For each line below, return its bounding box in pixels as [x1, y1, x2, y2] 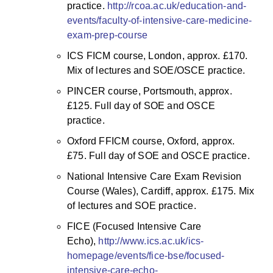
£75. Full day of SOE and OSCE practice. [67, 150, 250, 161]
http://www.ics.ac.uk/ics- [98, 235, 204, 246]
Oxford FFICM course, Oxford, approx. [67, 135, 235, 146]
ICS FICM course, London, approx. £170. [67, 50, 248, 61]
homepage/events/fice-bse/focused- [67, 250, 225, 261]
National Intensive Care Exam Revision [67, 171, 242, 182]
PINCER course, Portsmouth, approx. [67, 85, 232, 96]
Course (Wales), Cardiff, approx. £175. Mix [67, 185, 255, 196]
